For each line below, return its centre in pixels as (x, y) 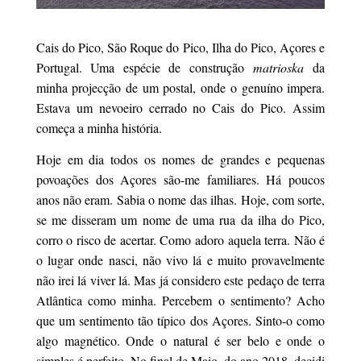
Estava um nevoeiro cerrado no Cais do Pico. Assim (180, 108)
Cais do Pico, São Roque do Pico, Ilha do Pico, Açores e (180, 47)
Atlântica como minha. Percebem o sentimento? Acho (180, 300)
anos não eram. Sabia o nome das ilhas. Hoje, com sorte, (180, 199)
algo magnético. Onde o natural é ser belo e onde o (180, 340)
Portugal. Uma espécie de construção (144, 67)
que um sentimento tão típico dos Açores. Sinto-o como (180, 320)
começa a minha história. (99, 128)
